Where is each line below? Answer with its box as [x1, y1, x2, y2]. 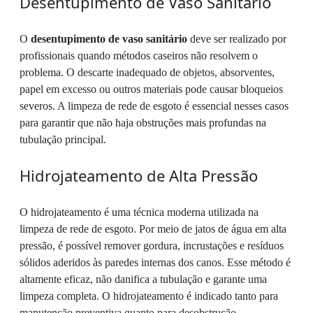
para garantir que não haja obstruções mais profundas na [20, 117, 266, 129]
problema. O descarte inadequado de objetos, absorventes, [20, 66, 275, 79]
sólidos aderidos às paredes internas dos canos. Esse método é [20, 256, 291, 269]
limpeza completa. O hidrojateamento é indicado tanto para [20, 290, 278, 303]
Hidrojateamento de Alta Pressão [20, 165, 258, 187]
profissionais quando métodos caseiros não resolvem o [20, 50, 258, 62]
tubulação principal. [20, 133, 106, 146]
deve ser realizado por [187, 33, 286, 45]
